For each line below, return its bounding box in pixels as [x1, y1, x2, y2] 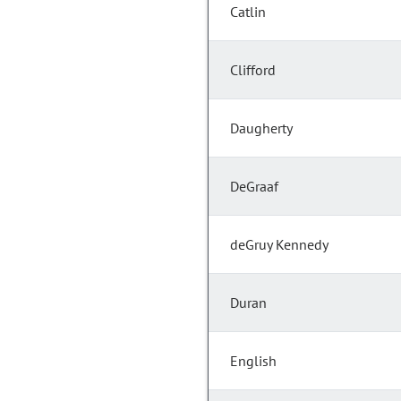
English [230, 352, 277, 371]
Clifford [230, 61, 276, 80]
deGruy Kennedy [230, 235, 328, 254]
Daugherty [230, 119, 293, 138]
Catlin [230, 3, 266, 21]
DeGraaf [230, 177, 278, 196]
